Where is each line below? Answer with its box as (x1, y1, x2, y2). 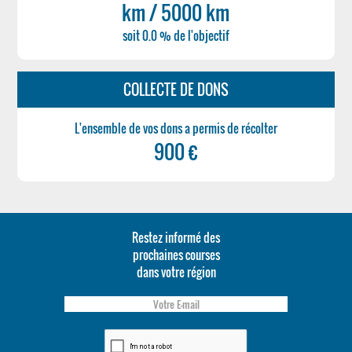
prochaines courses (132, 246, 220, 263)
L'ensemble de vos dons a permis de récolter (74, 119, 277, 137)
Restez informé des (132, 229, 220, 246)
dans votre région (136, 263, 216, 280)
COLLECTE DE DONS (123, 79, 229, 100)
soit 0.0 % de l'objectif (122, 27, 229, 44)
